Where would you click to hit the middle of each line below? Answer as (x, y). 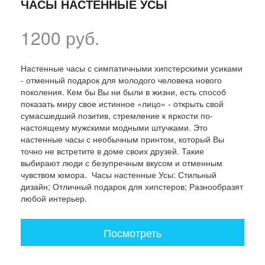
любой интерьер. (54, 198)
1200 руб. (60, 37)
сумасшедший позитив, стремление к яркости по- (117, 115)
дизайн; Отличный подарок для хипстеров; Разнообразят (132, 186)
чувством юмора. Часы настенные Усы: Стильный (119, 174)
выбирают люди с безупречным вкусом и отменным (122, 162)
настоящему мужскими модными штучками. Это (114, 127)
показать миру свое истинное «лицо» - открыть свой (122, 103)
